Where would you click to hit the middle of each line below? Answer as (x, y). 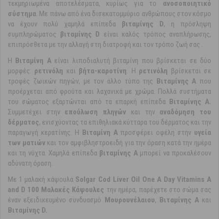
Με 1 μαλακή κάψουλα (42, 180)
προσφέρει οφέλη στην (157, 133)
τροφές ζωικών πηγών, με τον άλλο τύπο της (82, 81)
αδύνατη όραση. (30, 164)
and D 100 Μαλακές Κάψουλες (56, 190)
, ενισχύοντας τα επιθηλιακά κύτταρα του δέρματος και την (125, 122)
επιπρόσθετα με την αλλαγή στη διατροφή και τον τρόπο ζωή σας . (105, 45)
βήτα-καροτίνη (103, 71)
